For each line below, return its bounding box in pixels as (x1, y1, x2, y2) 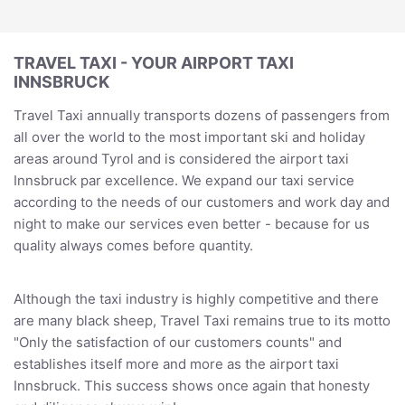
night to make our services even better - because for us (14, 214, 370, 232)
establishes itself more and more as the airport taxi (14, 354, 339, 372)
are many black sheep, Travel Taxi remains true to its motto (14, 311, 391, 329)
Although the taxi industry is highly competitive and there (14, 289, 379, 307)
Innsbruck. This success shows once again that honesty (14, 376, 370, 394)
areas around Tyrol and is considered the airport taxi (14, 149, 349, 167)
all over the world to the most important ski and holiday (14, 127, 365, 146)
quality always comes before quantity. (14, 236, 253, 254)
